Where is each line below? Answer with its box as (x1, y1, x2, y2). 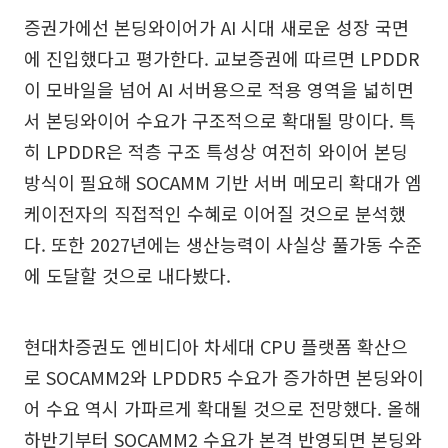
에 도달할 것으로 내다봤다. (24, 261, 231, 288)
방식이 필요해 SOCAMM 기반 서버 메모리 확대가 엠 (24, 168, 422, 195)
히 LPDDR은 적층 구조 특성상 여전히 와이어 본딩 (24, 137, 408, 164)
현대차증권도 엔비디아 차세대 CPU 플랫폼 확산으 (24, 332, 408, 359)
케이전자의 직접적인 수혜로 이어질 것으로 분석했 (24, 199, 406, 226)
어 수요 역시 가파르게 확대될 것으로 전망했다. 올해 (24, 394, 421, 421)
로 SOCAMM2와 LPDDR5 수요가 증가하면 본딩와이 (24, 363, 424, 390)
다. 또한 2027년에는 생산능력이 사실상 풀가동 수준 (24, 230, 422, 257)
